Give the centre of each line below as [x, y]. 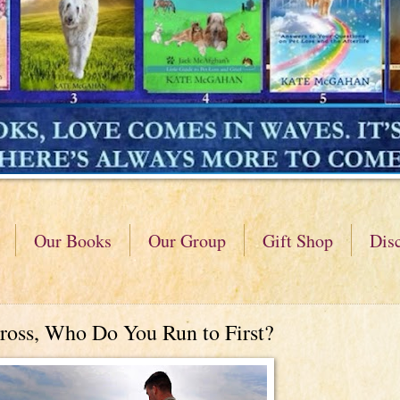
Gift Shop [298, 241]
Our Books [73, 241]
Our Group [187, 241]
